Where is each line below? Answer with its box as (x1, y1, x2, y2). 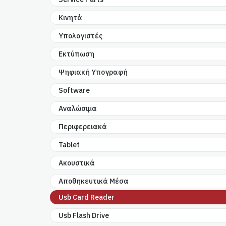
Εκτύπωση (59, 49, 95, 59)
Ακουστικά (59, 158, 95, 168)
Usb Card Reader (59, 193, 115, 202)
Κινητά (59, 13, 83, 23)
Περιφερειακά (59, 122, 107, 132)
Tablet (59, 140, 80, 150)
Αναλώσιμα (59, 104, 97, 114)
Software (59, 86, 90, 95)
